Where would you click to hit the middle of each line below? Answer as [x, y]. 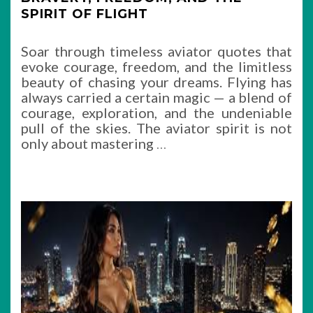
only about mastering [89, 143]
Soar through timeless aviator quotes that [156, 51]
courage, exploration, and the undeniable [156, 112]
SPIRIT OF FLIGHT [85, 14]
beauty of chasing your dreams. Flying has [156, 82]
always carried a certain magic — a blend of [156, 97]
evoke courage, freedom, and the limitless [156, 66]
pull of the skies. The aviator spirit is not [156, 128]
